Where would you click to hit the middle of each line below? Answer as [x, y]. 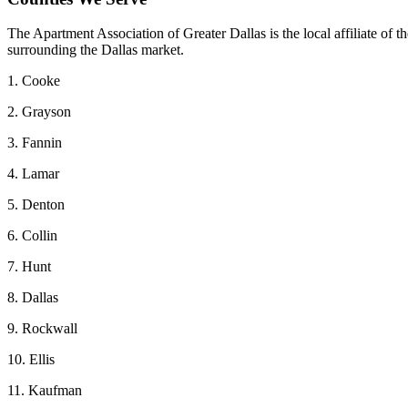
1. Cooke [34, 81]
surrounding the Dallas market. [97, 50]
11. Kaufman [45, 391]
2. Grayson [39, 112]
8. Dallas [33, 298]
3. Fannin [35, 143]
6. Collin [32, 236]
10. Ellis [31, 360]
